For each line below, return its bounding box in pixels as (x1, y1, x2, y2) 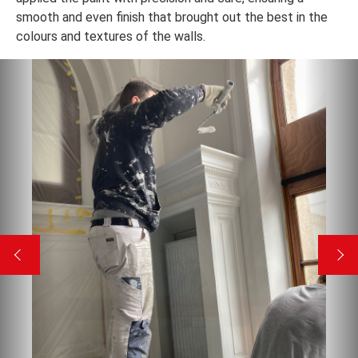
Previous (26, 60, 88, 80)
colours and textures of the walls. (16, 28, 205, 44)
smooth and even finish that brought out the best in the (16, 9, 328, 25)
